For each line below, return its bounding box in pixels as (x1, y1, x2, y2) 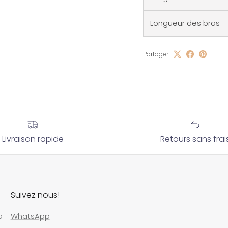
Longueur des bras (150, 17, 220, 28)
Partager (142, 49, 168, 59)
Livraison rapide (2, 133, 64, 146)
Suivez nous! (10, 189, 60, 202)
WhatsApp (10, 211, 50, 222)
